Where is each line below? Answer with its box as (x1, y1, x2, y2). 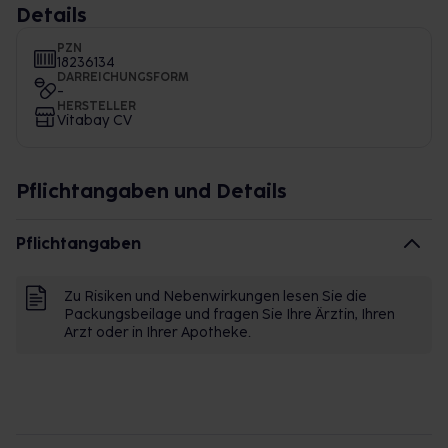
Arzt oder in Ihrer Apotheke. (64, 324, 251, 341)
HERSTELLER (57, 99, 136, 113)
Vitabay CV (57, 112, 132, 129)
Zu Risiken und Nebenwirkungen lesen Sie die (64, 288, 367, 305)
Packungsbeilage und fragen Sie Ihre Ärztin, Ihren (64, 306, 395, 323)
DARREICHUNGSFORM (57, 70, 189, 84)
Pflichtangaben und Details (16, 179, 287, 203)
